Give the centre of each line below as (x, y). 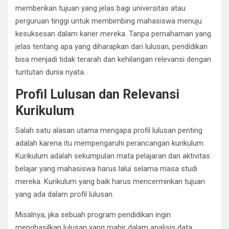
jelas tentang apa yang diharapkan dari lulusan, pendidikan (111, 46)
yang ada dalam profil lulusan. (65, 194)
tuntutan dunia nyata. (50, 72)
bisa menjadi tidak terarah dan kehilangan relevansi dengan (113, 59)
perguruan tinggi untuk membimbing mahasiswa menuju (109, 21)
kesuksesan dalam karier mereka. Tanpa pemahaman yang (113, 33)
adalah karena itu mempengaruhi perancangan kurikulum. (110, 143)
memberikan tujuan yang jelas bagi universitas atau (100, 8)
